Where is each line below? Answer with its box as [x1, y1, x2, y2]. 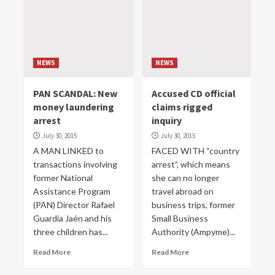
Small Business [151, 213, 208, 223]
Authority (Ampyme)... [151, 227, 235, 237]
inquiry [151, 114, 182, 126]
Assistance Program [33, 186, 110, 196]
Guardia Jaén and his [33, 213, 112, 223]
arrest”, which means [151, 159, 230, 169]
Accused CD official [151, 87, 236, 99]
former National [33, 172, 93, 183]
